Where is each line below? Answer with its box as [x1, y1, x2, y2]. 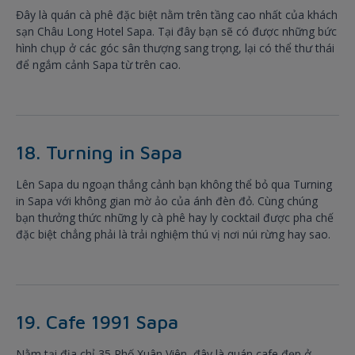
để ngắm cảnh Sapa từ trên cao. [16, 57, 184, 73]
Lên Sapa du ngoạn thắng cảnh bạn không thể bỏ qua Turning [16, 177, 332, 193]
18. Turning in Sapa [16, 141, 182, 164]
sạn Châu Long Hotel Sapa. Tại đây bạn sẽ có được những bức [16, 24, 337, 40]
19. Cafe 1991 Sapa [16, 311, 178, 334]
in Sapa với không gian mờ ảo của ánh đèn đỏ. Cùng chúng [16, 193, 318, 209]
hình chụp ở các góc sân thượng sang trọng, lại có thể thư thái [16, 40, 334, 56]
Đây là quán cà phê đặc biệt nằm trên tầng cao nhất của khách [16, 7, 338, 23]
